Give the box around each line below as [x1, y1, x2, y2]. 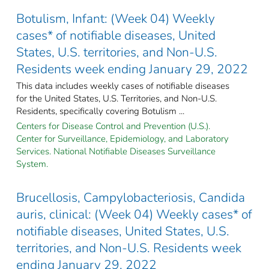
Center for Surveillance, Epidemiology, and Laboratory [16, 132, 229, 145]
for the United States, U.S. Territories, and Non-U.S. [16, 92, 217, 104]
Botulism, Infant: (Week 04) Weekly [16, 10, 215, 27]
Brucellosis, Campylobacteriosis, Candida [16, 189, 245, 206]
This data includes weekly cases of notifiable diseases [16, 79, 229, 92]
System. [16, 157, 48, 170]
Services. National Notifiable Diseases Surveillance [16, 145, 216, 157]
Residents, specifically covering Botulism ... [16, 104, 184, 117]
